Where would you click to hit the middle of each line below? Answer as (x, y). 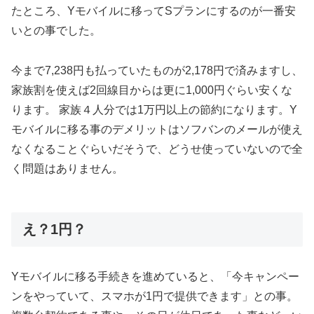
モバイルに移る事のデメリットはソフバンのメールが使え (157, 130)
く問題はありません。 (67, 169)
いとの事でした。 (56, 31)
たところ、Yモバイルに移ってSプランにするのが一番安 (153, 11)
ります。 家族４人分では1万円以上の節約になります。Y (154, 110)
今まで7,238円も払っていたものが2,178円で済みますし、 (157, 71)
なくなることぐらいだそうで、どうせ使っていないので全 (157, 149)
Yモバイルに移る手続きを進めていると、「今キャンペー (155, 276)
